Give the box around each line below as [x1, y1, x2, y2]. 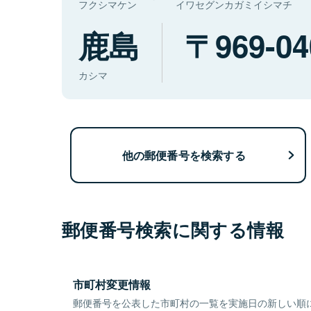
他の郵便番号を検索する [121, 146, 246, 163]
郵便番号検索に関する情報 [62, 217, 285, 243]
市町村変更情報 [73, 276, 151, 293]
